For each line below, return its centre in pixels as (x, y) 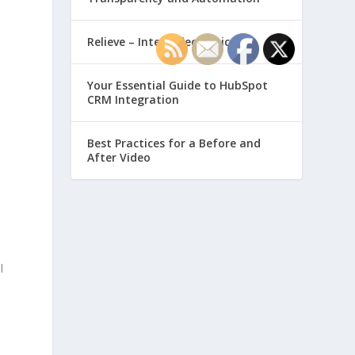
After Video (119, 157)
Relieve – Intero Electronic (159, 42)
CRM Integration (134, 99)
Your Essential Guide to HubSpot (178, 85)
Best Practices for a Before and (174, 143)
